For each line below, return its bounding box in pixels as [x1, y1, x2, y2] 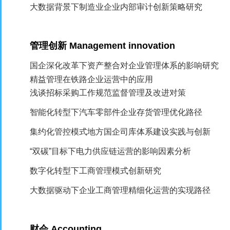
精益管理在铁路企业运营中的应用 [30, 75, 154, 84]
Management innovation [69, 41, 176, 51]
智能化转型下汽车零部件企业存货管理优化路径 [30, 108, 203, 117]
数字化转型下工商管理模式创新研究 [30, 166, 162, 175]
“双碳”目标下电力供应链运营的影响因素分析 [30, 147, 191, 156]
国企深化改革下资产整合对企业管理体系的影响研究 [30, 61, 219, 70]
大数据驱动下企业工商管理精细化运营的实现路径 [30, 186, 211, 195]
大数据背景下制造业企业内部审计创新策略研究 [30, 3, 203, 11]
